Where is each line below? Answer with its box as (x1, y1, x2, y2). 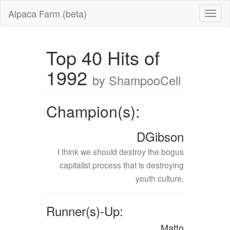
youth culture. (136, 172, 184, 184)
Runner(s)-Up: (46, 202, 123, 220)
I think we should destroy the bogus (57, 146, 184, 157)
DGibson (137, 127, 184, 145)
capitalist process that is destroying (60, 159, 184, 170)
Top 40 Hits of (46, 44, 160, 70)
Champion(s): (46, 100, 140, 122)
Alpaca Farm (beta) (8, 7, 87, 20)
